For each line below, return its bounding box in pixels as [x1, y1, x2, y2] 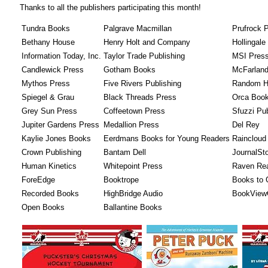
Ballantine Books [103, 203, 162, 212]
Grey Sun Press [22, 106, 77, 116]
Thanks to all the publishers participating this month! [20, 2, 201, 12]
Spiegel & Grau [22, 93, 74, 102]
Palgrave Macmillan [103, 24, 172, 33]
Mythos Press [22, 79, 70, 89]
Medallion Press [103, 120, 159, 130]
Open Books [22, 203, 65, 212]
